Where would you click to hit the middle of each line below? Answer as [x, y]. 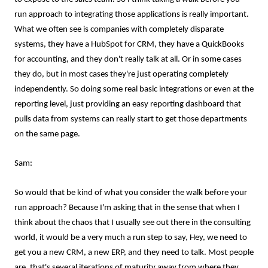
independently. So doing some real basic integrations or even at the [134, 89]
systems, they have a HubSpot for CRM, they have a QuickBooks [129, 45]
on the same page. [47, 134]
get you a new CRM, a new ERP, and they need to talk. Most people [134, 253]
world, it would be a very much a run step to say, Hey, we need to [131, 238]
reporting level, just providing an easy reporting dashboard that [128, 104]
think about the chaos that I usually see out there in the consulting [133, 223]
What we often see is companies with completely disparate [119, 30]
